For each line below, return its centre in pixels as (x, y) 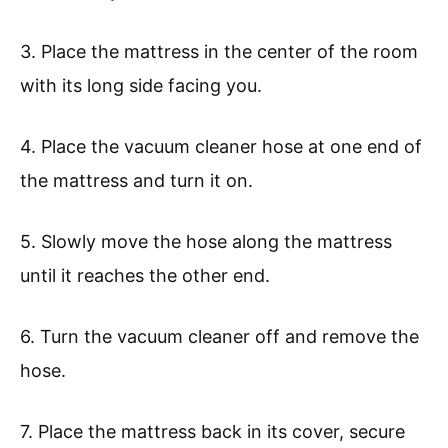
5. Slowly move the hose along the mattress (206, 242)
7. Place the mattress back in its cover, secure (212, 432)
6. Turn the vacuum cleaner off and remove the (219, 337)
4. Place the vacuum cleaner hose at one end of (221, 147)
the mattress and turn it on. (136, 181)
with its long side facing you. (141, 86)
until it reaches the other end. (145, 276)
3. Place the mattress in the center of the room (219, 52)
